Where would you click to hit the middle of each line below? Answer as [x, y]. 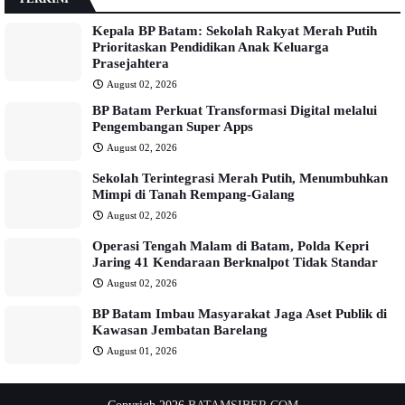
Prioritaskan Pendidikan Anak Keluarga [211, 47]
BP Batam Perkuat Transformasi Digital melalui [235, 110]
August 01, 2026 [142, 350]
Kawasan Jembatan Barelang [180, 330]
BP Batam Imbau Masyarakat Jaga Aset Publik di [240, 313]
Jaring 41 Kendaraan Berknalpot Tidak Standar [235, 262]
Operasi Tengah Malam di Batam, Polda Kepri [231, 245]
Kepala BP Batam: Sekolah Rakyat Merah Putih [235, 30]
